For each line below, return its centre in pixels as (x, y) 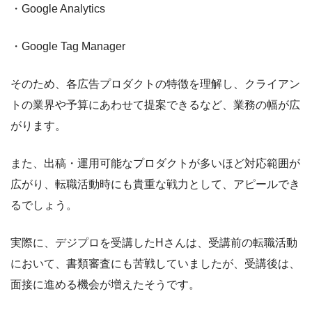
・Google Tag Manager (68, 46)
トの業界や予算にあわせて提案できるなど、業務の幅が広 (155, 104)
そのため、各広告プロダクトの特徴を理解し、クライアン (155, 84)
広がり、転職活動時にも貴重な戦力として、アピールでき (155, 184)
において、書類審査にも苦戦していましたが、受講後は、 (155, 263)
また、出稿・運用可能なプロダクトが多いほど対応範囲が (155, 163)
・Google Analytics (58, 8)
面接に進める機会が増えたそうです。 (105, 284)
